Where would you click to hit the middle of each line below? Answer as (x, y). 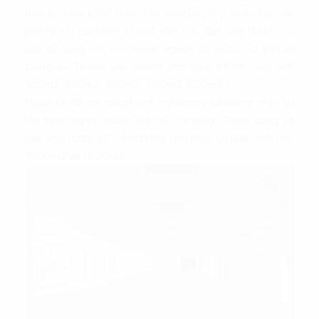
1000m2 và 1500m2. (75, 155)
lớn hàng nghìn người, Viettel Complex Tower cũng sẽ (159, 120)
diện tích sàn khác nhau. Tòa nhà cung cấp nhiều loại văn (159, 13)
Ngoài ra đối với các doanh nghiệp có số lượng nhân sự (159, 102)
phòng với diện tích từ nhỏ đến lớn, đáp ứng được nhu (159, 31)
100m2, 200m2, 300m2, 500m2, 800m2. (125, 84)
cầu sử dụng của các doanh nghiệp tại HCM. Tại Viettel (159, 48)
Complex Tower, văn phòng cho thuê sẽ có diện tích (159, 66)
